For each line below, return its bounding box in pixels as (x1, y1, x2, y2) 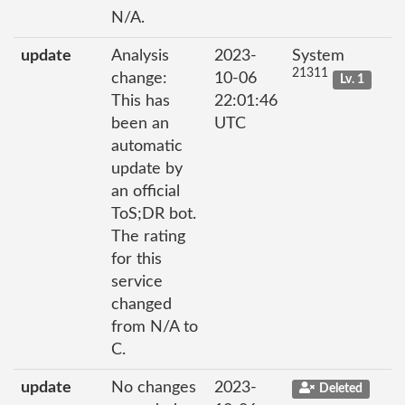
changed (111, 296, 172, 313)
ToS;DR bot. (111, 205, 196, 222)
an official (111, 183, 180, 200)
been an (111, 115, 169, 132)
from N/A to (111, 318, 198, 335)
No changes (111, 379, 196, 396)
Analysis (111, 47, 169, 64)
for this (111, 250, 162, 268)
